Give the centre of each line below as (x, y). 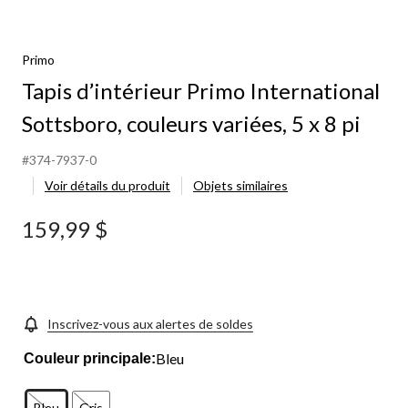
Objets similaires (240, 185)
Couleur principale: (90, 358)
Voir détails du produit (107, 185)
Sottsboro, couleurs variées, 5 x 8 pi (191, 123)
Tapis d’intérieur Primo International (201, 91)
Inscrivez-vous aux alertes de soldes (150, 323)
